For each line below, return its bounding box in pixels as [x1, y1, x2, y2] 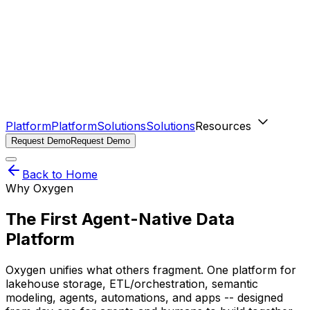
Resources [195, 119, 255, 133]
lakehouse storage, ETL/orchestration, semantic [6, 276, 258, 291]
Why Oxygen [6, 181, 73, 195]
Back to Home [22, 167, 98, 181]
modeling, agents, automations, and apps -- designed [6, 290, 283, 304]
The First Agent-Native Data [6, 208, 235, 229]
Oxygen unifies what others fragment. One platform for [6, 262, 296, 277]
